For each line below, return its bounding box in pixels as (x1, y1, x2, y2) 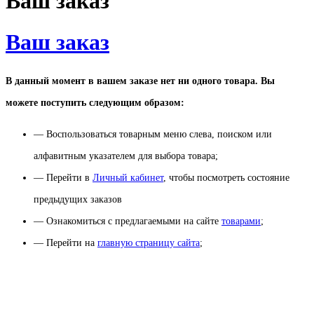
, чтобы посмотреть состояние (163, 172, 289, 184)
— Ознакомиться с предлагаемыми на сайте (34, 216, 221, 227)
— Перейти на (34, 238, 97, 249)
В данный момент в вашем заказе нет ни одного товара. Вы (6, 76, 275, 87)
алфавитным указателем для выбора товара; (34, 151, 218, 162)
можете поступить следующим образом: (6, 97, 184, 109)
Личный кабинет (93, 172, 163, 184)
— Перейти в (34, 172, 93, 184)
